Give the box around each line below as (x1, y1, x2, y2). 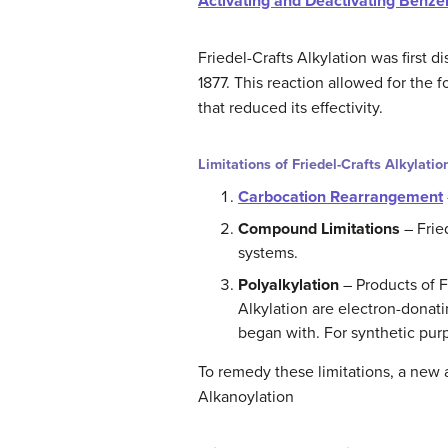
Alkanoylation (198, 386, 294, 407)
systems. (238, 242, 298, 263)
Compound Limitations (238, 218, 400, 239)
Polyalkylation (238, 274, 339, 295)
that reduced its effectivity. (198, 97, 383, 118)
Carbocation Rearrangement (238, 186, 443, 207)
